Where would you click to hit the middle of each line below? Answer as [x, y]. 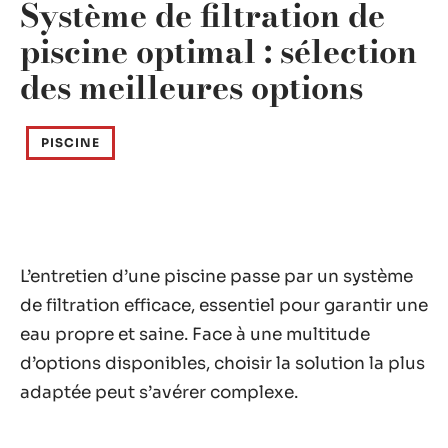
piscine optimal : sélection [218, 51]
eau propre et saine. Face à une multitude [195, 334]
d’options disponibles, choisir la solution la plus [222, 363]
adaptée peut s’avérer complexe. [159, 392]
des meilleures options [191, 87]
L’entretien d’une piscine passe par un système [216, 276]
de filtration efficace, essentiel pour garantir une [224, 305]
